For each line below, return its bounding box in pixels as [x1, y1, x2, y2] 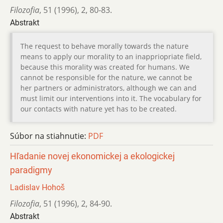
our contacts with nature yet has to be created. [20, 104, 177, 113]
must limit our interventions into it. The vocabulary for [20, 93, 202, 103]
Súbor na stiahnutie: [10, 130, 88, 141]
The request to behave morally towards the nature [20, 41, 189, 51]
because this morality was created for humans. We [20, 62, 190, 72]
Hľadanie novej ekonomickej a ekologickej [10, 151, 175, 161]
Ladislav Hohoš [10, 182, 65, 192]
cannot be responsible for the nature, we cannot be [20, 72, 192, 82]
